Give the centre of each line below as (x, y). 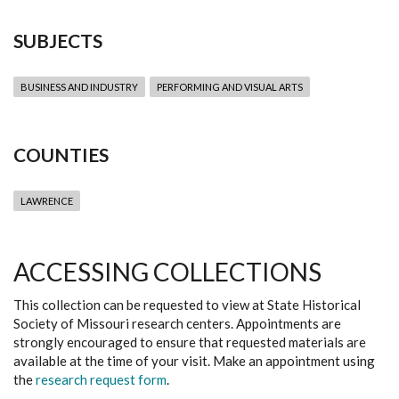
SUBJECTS (58, 41)
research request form (101, 379)
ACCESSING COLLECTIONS (167, 272)
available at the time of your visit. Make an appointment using (194, 361)
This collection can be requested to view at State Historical (187, 305)
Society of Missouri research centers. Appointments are (177, 323)
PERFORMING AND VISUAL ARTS (230, 87)
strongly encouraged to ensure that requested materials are (190, 342)
